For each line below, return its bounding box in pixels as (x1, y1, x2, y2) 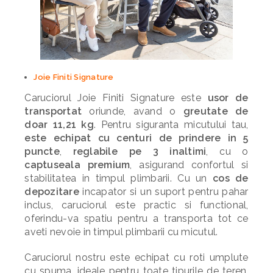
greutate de (175, 105, 249, 117)
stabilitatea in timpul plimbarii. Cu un (24, 172, 213, 184)
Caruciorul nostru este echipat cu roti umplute (24, 252, 249, 263)
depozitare (24, 186, 79, 197)
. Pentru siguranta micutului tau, (93, 119, 249, 130)
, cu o (206, 146, 249, 157)
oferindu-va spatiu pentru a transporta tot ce (24, 213, 249, 224)
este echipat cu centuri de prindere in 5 (24, 132, 249, 144)
